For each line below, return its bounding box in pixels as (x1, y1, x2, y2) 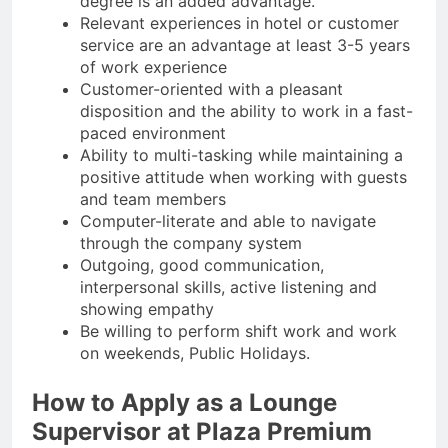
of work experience (80, 57, 227, 78)
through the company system (80, 233, 302, 254)
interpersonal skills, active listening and (80, 277, 377, 298)
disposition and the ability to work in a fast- (80, 101, 413, 122)
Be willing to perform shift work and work (80, 321, 397, 342)
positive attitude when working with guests (80, 167, 407, 188)
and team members (80, 189, 226, 210)
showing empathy (80, 299, 214, 320)
